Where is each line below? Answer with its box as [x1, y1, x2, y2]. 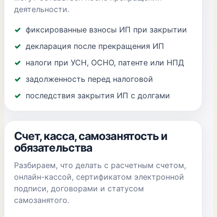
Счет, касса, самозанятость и [14, 129, 168, 143]
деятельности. [14, 4, 69, 14]
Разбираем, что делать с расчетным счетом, [14, 160, 186, 170]
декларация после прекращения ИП [26, 41, 164, 51]
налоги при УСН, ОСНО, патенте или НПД [26, 58, 184, 67]
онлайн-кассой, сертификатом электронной [14, 172, 184, 182]
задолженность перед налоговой [26, 74, 153, 84]
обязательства [14, 141, 93, 155]
